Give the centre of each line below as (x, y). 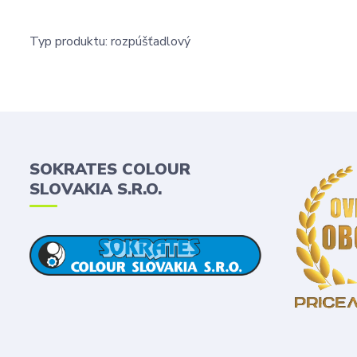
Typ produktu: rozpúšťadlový (110, 41)
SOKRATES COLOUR (110, 169)
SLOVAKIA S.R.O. (96, 189)
